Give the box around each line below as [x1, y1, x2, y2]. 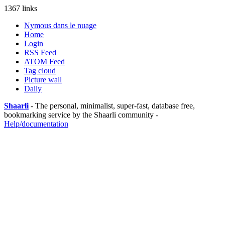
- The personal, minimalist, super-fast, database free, [29, 101, 195, 110]
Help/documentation [4, 120, 68, 128]
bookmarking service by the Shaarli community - [4, 110, 158, 119]
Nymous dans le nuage [24, 21, 96, 30]
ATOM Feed [24, 57, 65, 66]
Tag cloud [24, 66, 56, 75]
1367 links [4, 4, 37, 13]
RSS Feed [24, 48, 56, 57]
